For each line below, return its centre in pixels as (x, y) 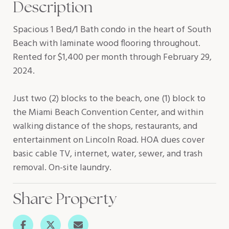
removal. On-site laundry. (62, 168)
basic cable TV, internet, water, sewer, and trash (108, 154)
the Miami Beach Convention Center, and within (108, 113)
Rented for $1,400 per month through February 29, (112, 58)
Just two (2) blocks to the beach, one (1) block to (109, 99)
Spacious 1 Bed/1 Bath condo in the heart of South (112, 30)
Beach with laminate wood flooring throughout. (107, 44)
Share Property (65, 199)
